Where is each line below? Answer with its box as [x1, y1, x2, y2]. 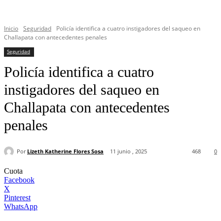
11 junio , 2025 [110, 147, 147, 155]
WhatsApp [4, 202, 37, 211]
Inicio [4, 24, 18, 33]
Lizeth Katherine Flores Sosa [27, 147, 104, 155]
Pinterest [4, 193, 31, 202]
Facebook [4, 176, 35, 184]
